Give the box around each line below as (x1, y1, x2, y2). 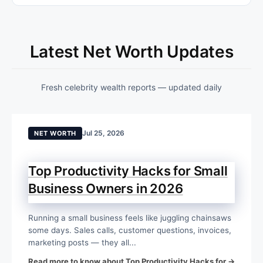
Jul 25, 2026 (82, 128, 124, 137)
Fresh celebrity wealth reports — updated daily (41, 82, 222, 92)
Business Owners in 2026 (28, 180, 183, 196)
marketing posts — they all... (28, 237, 136, 247)
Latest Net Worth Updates (29, 41, 234, 62)
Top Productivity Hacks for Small (28, 163, 228, 178)
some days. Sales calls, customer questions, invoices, (28, 225, 231, 235)
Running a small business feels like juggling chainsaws (28, 213, 231, 222)
